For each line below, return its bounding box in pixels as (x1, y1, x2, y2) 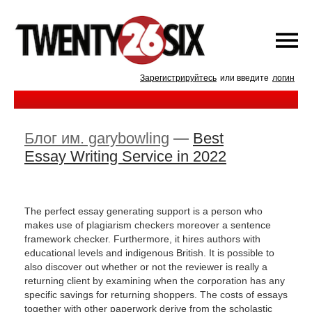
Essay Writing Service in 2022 (24, 148, 226, 165)
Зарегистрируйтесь (140, 73, 217, 83)
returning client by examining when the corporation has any (24, 275, 285, 286)
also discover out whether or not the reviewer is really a (24, 261, 267, 272)
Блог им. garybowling (24, 130, 169, 147)
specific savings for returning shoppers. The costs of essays (24, 289, 288, 300)
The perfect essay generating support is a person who (24, 205, 263, 217)
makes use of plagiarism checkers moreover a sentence (24, 219, 271, 231)
